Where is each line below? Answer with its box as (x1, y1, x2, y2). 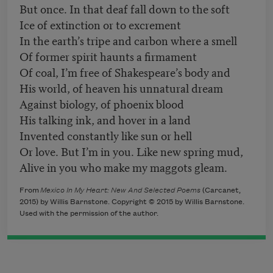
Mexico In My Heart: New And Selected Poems (40, 186, 202, 195)
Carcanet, (205, 186, 241, 195)
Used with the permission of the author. (19, 210, 158, 218)
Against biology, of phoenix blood (19, 95, 184, 112)
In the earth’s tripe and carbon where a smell (19, 32, 237, 49)
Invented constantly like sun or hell (19, 127, 192, 144)
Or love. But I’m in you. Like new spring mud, (19, 143, 243, 160)
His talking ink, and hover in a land (19, 111, 191, 128)
